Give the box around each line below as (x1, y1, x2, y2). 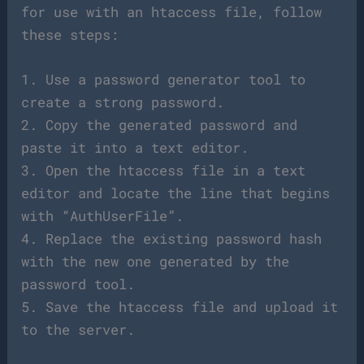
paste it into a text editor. (21, 138, 249, 158)
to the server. (21, 320, 136, 340)
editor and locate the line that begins (21, 184, 331, 203)
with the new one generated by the (21, 252, 290, 271)
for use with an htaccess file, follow (21, 2, 323, 22)
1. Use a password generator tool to (21, 70, 306, 89)
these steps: (21, 25, 119, 45)
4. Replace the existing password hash (21, 229, 323, 249)
